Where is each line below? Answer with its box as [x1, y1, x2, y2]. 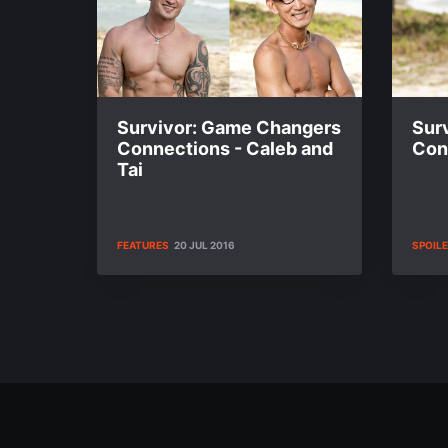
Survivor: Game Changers [117, 117, 341, 138]
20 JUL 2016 [174, 239, 235, 251]
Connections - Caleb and [117, 138, 333, 159]
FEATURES [117, 239, 169, 251]
